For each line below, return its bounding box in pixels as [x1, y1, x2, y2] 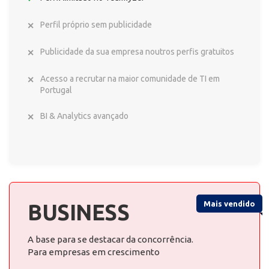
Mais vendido [204, 199, 255, 208]
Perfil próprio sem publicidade [40, 20, 152, 29]
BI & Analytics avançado [40, 111, 128, 121]
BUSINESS [28, 200, 129, 225]
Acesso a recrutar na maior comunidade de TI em [40, 74, 220, 83]
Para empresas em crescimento [28, 247, 160, 257]
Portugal [40, 85, 72, 95]
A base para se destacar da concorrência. [28, 234, 193, 244]
